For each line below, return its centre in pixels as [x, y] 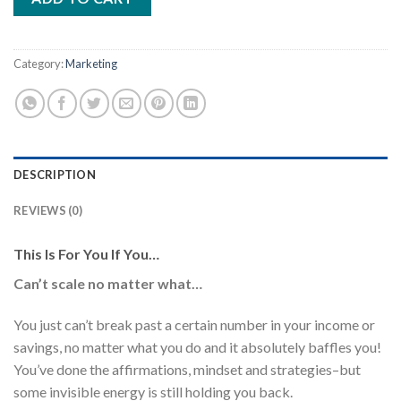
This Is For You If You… [86, 253]
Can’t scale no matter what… [108, 283]
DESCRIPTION [55, 174]
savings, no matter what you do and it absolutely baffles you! [197, 346]
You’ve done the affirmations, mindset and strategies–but [187, 369]
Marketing [91, 63]
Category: [39, 63]
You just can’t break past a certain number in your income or [194, 324]
